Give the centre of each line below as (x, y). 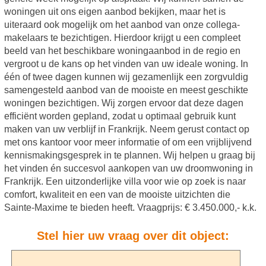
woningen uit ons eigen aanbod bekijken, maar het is (115, 12)
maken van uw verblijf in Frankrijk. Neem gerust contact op (126, 129)
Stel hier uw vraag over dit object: (133, 236)
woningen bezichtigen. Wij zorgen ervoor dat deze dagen (123, 103)
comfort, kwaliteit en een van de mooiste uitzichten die (117, 195)
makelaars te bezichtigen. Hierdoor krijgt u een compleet (122, 38)
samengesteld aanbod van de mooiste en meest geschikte (126, 90)
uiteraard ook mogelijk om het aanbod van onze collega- (122, 25)
